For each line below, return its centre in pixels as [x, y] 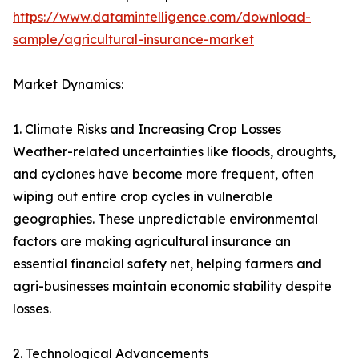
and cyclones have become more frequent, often [163, 174]
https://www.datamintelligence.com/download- [162, 17]
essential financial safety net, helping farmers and [167, 264]
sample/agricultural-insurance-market [133, 40]
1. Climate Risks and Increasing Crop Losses [147, 129]
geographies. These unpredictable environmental [165, 219]
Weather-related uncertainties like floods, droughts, [174, 152]
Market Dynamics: [68, 85]
